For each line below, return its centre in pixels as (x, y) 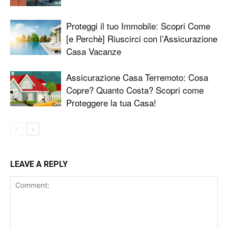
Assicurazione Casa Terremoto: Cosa (137, 77)
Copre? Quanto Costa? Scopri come (135, 90)
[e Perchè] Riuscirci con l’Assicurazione (142, 39)
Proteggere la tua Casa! (111, 103)
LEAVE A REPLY (39, 164)
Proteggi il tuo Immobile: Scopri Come (138, 26)
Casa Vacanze (94, 51)
